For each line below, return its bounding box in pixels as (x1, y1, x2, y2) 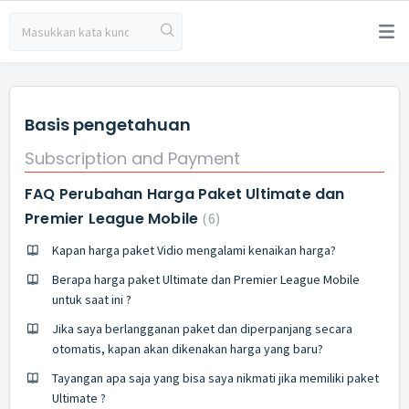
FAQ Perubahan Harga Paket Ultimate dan (25, 183, 345, 204)
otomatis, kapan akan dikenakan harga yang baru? (52, 340, 323, 357)
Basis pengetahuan (25, 113, 191, 136)
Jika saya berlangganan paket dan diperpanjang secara (52, 320, 352, 337)
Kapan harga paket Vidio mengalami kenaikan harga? (52, 241, 336, 258)
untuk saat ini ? (52, 290, 131, 308)
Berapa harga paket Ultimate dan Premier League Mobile (52, 270, 360, 288)
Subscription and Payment (25, 146, 240, 170)
